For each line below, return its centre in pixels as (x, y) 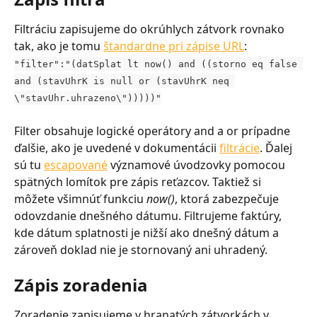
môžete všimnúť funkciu (80, 199)
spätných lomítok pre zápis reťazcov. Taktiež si (139, 182)
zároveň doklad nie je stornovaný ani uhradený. (141, 250)
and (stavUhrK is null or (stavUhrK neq (125, 81)
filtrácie (240, 148)
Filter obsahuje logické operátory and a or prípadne (154, 131)
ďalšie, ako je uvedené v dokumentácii (117, 148)
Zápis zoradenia (81, 284)
